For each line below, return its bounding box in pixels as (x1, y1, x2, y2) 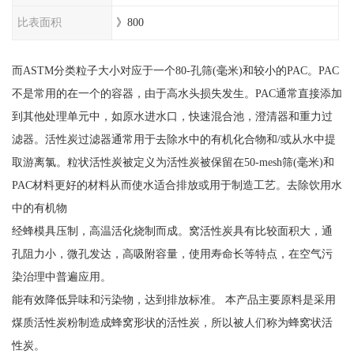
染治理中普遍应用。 (11, 269, 111, 283)
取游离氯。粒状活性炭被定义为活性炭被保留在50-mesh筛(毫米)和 (11, 155, 334, 168)
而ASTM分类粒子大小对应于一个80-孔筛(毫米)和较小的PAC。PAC (11, 63, 339, 77)
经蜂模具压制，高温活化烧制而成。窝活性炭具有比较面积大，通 (11, 224, 333, 237)
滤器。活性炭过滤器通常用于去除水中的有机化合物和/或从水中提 (11, 132, 336, 145)
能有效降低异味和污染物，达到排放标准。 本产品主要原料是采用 (11, 292, 336, 306)
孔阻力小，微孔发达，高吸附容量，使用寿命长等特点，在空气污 (11, 247, 333, 260)
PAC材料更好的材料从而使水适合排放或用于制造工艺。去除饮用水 (11, 178, 342, 191)
